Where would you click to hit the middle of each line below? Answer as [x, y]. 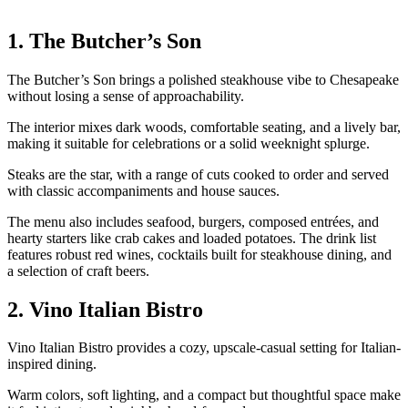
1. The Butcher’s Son [104, 41]
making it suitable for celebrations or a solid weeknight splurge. [189, 143]
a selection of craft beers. [78, 270]
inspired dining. [52, 364]
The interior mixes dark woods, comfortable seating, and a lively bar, [204, 127]
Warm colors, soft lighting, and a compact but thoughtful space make [204, 395]
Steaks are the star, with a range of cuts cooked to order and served [198, 174]
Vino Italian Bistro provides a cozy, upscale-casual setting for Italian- [204, 348]
